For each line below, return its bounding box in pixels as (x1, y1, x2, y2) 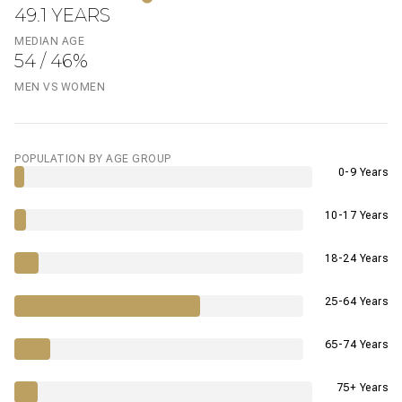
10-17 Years (324, 208, 388, 222)
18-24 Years (324, 251, 388, 265)
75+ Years (336, 380, 388, 394)
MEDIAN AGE (14, 34, 84, 48)
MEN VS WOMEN (14, 80, 105, 93)
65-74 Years (324, 337, 388, 351)
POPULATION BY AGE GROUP (14, 152, 171, 165)
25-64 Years (324, 294, 388, 308)
